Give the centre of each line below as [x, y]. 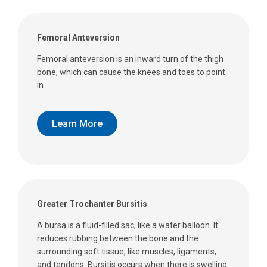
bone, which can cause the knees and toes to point [131, 72]
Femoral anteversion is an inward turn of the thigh [130, 59]
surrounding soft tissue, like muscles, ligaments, [127, 252]
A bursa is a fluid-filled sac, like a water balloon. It [128, 226]
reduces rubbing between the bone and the [118, 239]
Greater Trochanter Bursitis [92, 204]
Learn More [77, 123]
